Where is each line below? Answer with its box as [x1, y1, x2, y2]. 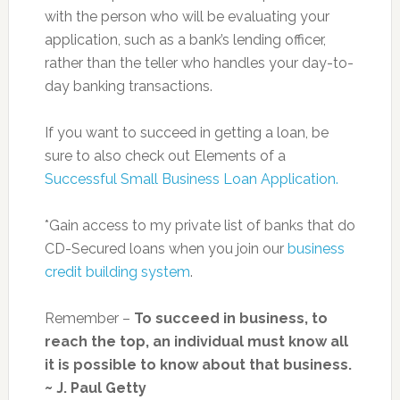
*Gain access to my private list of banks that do [44, 217, 355, 234]
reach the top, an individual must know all [44, 333, 348, 350]
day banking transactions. [44, 78, 212, 95]
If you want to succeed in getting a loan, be [44, 124, 329, 141]
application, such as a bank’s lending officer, [44, 31, 326, 48]
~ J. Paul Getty [44, 379, 146, 396]
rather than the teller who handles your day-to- [44, 54, 354, 71]
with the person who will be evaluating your [44, 8, 329, 25]
